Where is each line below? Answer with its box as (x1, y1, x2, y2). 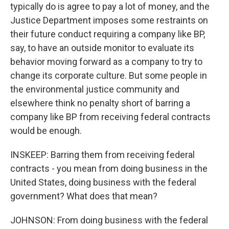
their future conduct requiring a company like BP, (10, 29, 205, 39)
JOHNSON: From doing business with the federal (10, 215, 208, 225)
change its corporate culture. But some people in (10, 70, 207, 81)
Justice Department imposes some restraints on (10, 15, 208, 26)
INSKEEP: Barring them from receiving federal (10, 149, 195, 160)
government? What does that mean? (10, 191, 157, 201)
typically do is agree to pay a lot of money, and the (10, 1, 210, 12)
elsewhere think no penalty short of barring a (10, 98, 190, 108)
